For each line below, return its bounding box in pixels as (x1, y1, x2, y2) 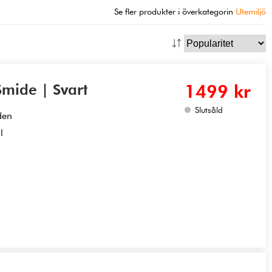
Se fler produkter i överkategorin (114, 6, 236, 17)
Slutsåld (194, 105, 223, 115)
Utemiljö (236, 6, 266, 17)
